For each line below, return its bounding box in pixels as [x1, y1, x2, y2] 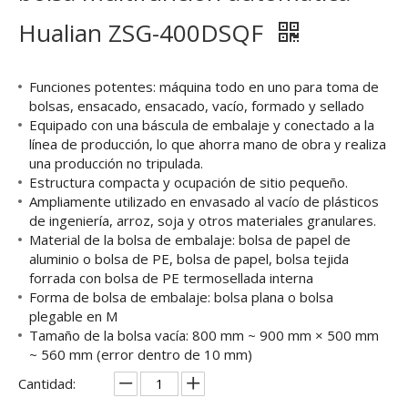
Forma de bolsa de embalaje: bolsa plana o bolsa [29, 288, 333, 306]
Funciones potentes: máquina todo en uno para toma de [29, 77, 379, 96]
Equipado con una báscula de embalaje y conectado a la [29, 116, 374, 134]
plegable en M [29, 307, 117, 325]
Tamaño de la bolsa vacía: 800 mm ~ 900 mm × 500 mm [29, 326, 379, 344]
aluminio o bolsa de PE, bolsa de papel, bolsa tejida [29, 250, 349, 268]
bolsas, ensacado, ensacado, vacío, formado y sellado [29, 97, 364, 115]
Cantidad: [18, 374, 76, 393]
